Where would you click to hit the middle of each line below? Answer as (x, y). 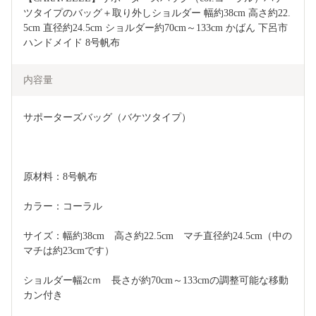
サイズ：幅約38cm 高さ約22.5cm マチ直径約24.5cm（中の (158, 236)
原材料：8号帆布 (60, 177)
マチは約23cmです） (69, 251)
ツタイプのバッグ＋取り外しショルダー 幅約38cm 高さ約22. (157, 13)
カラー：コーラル (63, 207)
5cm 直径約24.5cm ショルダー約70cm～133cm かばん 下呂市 (156, 28)
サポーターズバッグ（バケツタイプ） (107, 118)
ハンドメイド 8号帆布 (72, 43)
